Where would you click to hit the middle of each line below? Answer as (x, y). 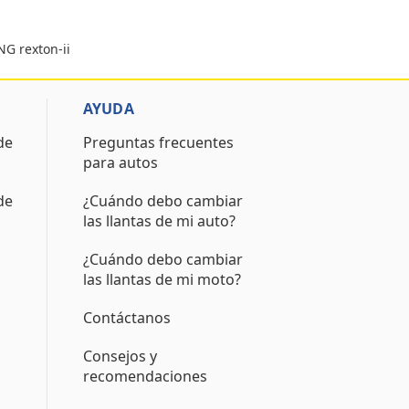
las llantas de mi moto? (162, 279)
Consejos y (120, 356)
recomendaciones (145, 376)
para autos (120, 163)
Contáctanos (126, 318)
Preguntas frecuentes (158, 142)
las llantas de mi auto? (159, 221)
